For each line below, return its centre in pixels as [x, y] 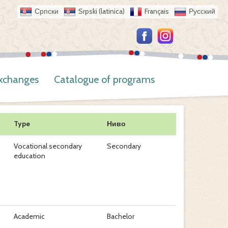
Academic [29, 216]
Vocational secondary [48, 146]
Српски [47, 11]
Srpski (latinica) [102, 11]
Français [157, 11]
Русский [202, 11]
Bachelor [120, 216]
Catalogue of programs [104, 79]
